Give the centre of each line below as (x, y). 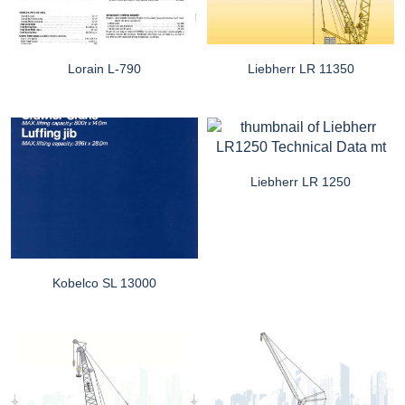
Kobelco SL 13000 (104, 283)
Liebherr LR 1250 (301, 182)
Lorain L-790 (104, 69)
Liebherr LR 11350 (301, 69)
